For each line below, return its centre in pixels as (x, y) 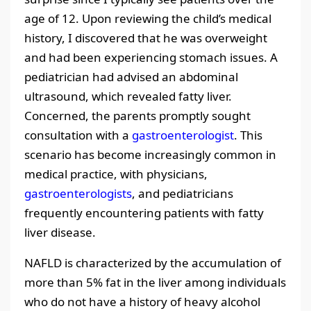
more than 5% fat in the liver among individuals (155, 283)
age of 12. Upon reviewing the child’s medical (148, 19)
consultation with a (78, 135)
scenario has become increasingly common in (150, 155)
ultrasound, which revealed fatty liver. (128, 96)
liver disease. (60, 233)
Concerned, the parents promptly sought (137, 116)
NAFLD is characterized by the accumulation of (153, 263)
